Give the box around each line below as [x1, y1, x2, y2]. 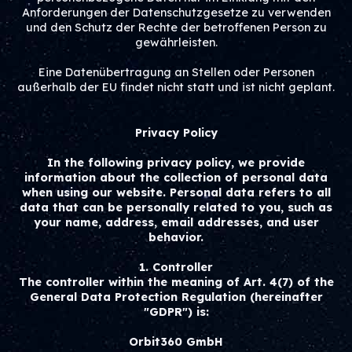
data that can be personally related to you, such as [20, 200, 332, 214]
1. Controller [139, 260, 213, 274]
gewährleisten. [134, 35, 218, 49]
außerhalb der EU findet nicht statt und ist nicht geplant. [17, 80, 335, 94]
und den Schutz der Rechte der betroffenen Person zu [25, 20, 327, 35]
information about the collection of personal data [24, 170, 328, 185]
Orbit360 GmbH [129, 335, 223, 349]
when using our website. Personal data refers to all [21, 185, 331, 200]
